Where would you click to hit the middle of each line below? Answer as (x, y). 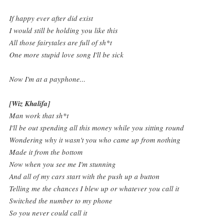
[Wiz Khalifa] (30, 104)
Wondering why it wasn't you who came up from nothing (95, 140)
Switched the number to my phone (61, 201)
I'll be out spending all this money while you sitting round (97, 128)
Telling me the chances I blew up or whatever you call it (94, 189)
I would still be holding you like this (64, 30)
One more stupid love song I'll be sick (67, 55)
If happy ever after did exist (51, 18)
